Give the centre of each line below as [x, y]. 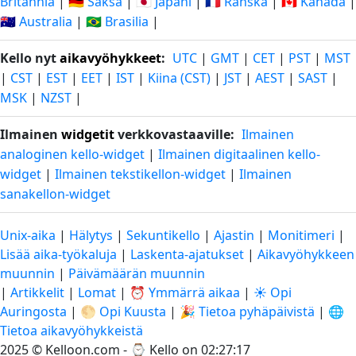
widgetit [88, 134]
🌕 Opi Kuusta [123, 311]
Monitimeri [301, 235]
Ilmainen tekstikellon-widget [140, 174]
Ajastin [234, 235]
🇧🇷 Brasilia [117, 21]
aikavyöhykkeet [110, 58]
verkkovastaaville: [174, 134]
